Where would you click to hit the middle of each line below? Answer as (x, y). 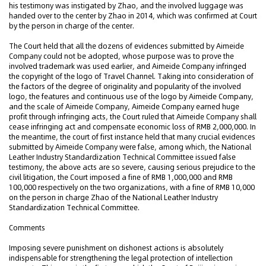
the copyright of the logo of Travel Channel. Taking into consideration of (131, 76)
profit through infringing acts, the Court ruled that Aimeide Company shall (133, 117)
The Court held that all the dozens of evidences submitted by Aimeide (126, 46)
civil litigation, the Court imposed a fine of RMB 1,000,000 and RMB (121, 177)
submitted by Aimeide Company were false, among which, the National (130, 147)
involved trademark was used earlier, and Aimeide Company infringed (128, 66)
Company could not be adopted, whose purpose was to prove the (121, 56)
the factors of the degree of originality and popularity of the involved (125, 86)
